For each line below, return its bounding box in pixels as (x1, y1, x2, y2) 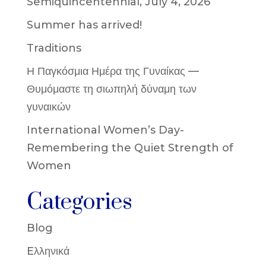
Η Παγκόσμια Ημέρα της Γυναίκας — (26, 65, 199, 78)
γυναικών (26, 100, 71, 114)
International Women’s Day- (26, 123, 184, 137)
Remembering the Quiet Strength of (26, 141, 233, 155)
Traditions (26, 42, 81, 55)
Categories (26, 188, 132, 217)
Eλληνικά (26, 245, 69, 258)
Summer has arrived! (26, 18, 142, 32)
